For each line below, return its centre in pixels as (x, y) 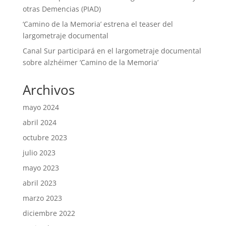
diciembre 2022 (49, 213)
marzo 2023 (42, 198)
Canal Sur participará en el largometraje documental (112, 51)
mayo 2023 (41, 168)
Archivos (48, 90)
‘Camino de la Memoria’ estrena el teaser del (98, 24)
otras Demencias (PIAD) (62, 9)
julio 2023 (39, 153)
